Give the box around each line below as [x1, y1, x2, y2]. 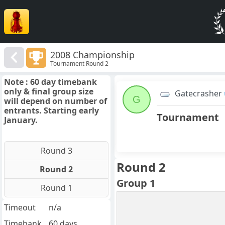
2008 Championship [50, 48, 135, 61]
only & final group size [4, 86, 93, 97]
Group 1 [117, 176, 155, 190]
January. [4, 115, 38, 126]
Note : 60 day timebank [4, 76, 97, 88]
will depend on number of [4, 95, 107, 107]
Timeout [4, 202, 36, 213]
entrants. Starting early [4, 105, 99, 117]
